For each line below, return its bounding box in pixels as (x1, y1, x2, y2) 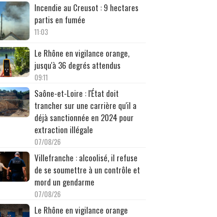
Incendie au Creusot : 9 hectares (34, 1, 139, 14)
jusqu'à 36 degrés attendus (34, 59, 121, 71)
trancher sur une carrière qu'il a (34, 99, 137, 111)
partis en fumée (34, 13, 85, 26)
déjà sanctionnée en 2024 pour (34, 111, 134, 124)
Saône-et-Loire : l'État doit (34, 87, 119, 99)
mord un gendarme (34, 175, 94, 188)
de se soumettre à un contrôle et (34, 163, 140, 176)
